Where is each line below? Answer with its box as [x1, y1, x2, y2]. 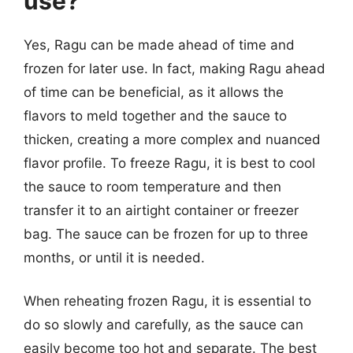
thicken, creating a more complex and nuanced [24, 131, 321, 147]
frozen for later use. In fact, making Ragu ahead [24, 60, 325, 76]
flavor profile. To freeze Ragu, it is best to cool [24, 154, 315, 171]
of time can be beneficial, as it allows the [24, 84, 284, 100]
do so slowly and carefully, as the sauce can [24, 317, 303, 333]
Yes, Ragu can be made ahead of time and [24, 36, 295, 53]
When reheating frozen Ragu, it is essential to [24, 293, 311, 309]
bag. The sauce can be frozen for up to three [24, 225, 308, 242]
